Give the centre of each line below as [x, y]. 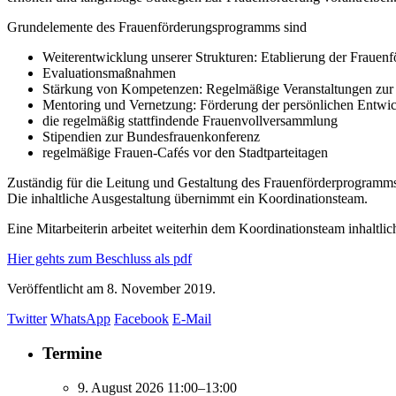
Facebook [141, 319]
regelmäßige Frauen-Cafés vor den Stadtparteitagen [185, 153]
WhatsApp [80, 319]
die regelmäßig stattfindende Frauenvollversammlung [190, 121]
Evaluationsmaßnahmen [109, 73]
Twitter [27, 319]
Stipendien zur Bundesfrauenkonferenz [151, 137]
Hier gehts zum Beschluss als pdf [99, 259]
